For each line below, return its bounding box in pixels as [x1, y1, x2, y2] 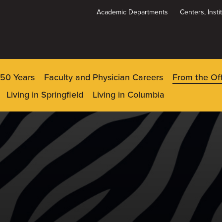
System [22, 33, 54, 45]
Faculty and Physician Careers [44, 71, 163, 83]
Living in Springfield [6, 89, 83, 100]
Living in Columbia [93, 89, 165, 100]
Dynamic [22, 22, 60, 34]
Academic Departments [97, 8, 168, 16]
